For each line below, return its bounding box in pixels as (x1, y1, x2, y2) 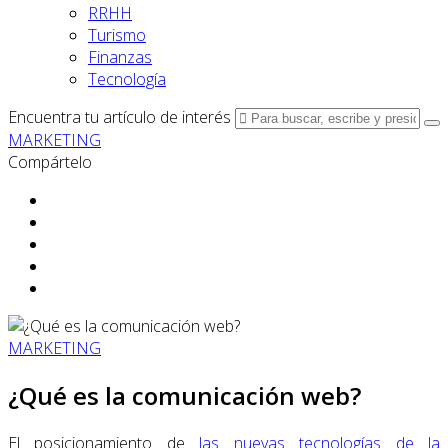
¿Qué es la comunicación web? (8, 378, 361, 412)
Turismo (88, 24, 146, 46)
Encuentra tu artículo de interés (8, 106, 231, 128)
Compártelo (8, 151, 92, 173)
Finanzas (88, 46, 152, 68)
